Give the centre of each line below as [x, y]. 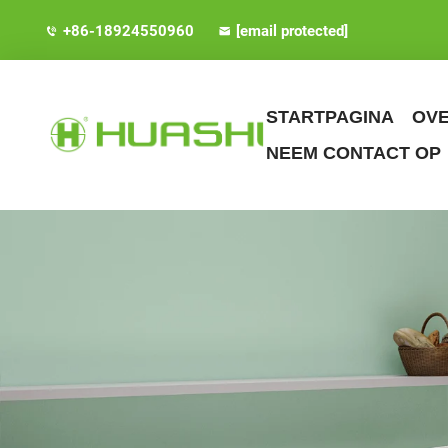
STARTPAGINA [330, 117]
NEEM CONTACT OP [353, 153]
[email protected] [292, 31]
